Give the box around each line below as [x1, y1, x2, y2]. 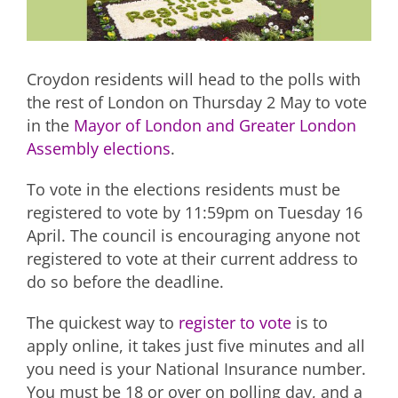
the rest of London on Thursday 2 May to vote [27, 91, 367, 113]
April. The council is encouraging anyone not [27, 224, 360, 246]
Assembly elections [27, 137, 171, 159]
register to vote [179, 311, 291, 333]
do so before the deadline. [27, 270, 224, 292]
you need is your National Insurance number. [27, 357, 366, 379]
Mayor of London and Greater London [74, 114, 356, 136]
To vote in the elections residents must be [27, 178, 340, 200]
